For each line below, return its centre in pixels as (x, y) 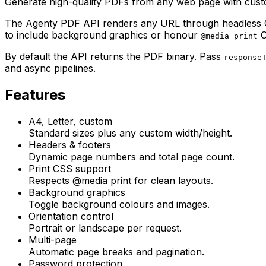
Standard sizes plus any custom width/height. (130, 133)
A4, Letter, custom (70, 121)
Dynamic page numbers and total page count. (132, 156)
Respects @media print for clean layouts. (121, 180)
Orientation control (71, 216)
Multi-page (53, 240)
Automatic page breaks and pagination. (116, 251)
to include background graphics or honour (101, 35)
